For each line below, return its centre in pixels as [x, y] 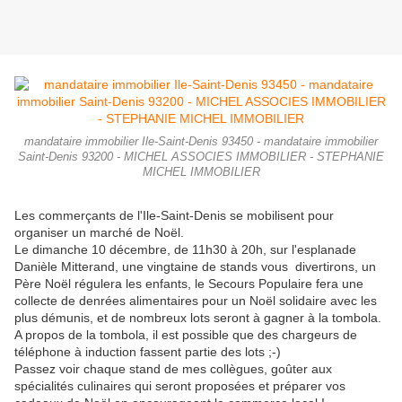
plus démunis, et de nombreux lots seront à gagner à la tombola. [198, 318]
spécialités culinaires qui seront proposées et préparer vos [180, 386]
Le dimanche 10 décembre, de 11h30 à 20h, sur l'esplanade [185, 250]
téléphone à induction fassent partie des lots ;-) [148, 352]
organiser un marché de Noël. [99, 233]
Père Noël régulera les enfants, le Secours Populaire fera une [189, 284]
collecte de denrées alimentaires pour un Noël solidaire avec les [196, 301]
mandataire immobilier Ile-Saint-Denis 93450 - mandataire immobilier [201, 142]
